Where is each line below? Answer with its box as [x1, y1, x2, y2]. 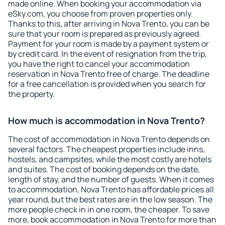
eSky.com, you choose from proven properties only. [8, 8, 193, 19]
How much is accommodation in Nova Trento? [8, 115, 205, 127]
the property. [8, 88, 55, 99]
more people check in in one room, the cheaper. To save [8, 204, 209, 215]
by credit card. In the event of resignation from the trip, [8, 48, 207, 59]
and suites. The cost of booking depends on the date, [8, 164, 200, 175]
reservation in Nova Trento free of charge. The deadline [8, 68, 209, 79]
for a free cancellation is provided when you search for [8, 78, 206, 89]
